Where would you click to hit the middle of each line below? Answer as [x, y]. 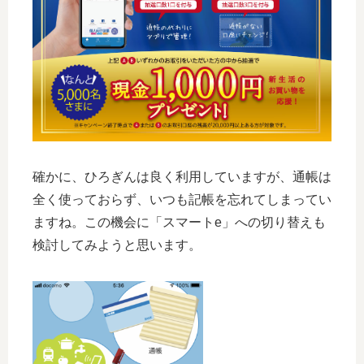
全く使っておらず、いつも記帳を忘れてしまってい [182, 200]
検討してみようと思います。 [117, 245]
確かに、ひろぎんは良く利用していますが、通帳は [182, 177]
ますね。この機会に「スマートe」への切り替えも [179, 223]
